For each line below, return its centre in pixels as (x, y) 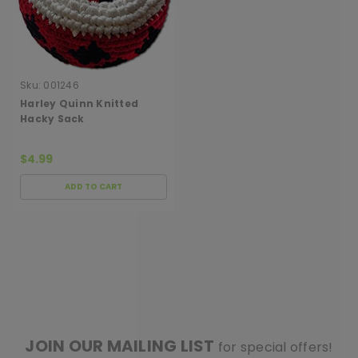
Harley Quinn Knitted (79, 103)
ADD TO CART (93, 186)
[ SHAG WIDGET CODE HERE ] (179, 311)
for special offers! (275, 347)
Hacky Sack (52, 118)
